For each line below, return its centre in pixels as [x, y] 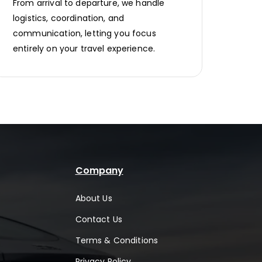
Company [99, 171]
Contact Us [99, 220]
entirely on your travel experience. [84, 49]
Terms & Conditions [117, 241]
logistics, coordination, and [69, 18]
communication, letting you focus [85, 34]
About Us [94, 199]
